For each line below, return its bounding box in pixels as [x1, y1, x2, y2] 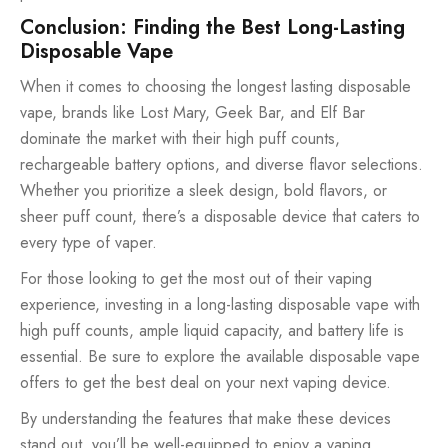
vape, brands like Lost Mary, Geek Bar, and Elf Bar [20, 100, 365, 124]
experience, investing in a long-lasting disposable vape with [20, 292, 420, 316]
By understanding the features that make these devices [20, 406, 391, 430]
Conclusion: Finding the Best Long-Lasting [20, 12, 405, 42]
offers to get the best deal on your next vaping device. [20, 370, 391, 394]
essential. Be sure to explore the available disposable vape [20, 344, 420, 368]
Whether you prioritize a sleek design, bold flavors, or [20, 178, 387, 202]
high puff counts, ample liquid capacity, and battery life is [20, 318, 404, 342]
